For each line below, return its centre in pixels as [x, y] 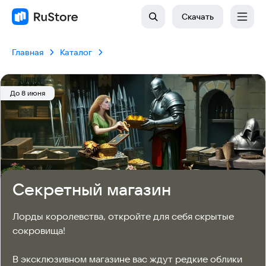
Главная [28, 52]
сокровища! [39, 231]
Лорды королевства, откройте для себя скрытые [123, 216]
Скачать [198, 17]
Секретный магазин [92, 189]
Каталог [76, 52]
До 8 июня [28, 93]
